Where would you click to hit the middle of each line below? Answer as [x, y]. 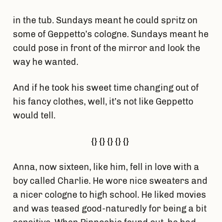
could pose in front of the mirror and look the [106, 48]
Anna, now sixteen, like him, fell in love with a [106, 167]
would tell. [35, 116]
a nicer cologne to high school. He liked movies [109, 195]
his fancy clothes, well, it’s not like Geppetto [103, 102]
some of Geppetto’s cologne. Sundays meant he [111, 34]
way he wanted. [46, 62]
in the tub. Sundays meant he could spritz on [105, 21]
